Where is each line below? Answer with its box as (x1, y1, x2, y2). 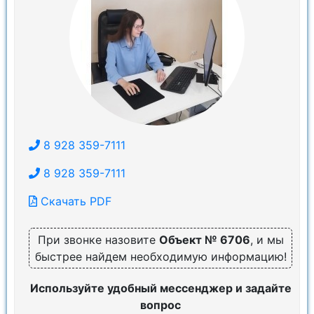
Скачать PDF (37, 194, 111, 208)
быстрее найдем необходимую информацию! (34, 250, 287, 264)
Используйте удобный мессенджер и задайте (29, 281, 292, 295)
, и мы (250, 233, 284, 247)
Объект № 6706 (158, 233, 250, 247)
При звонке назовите (37, 233, 159, 247)
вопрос (140, 298, 181, 312)
